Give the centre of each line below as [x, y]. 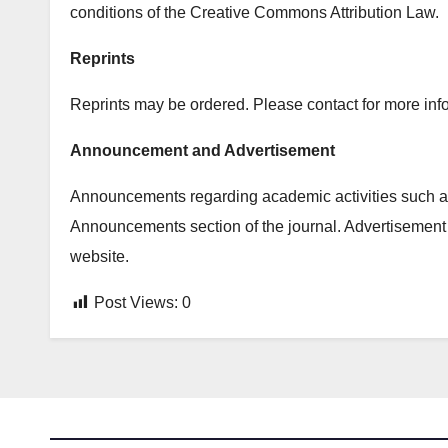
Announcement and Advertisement [202, 150]
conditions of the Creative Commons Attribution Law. [254, 12]
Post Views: [136, 302]
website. [99, 256]
